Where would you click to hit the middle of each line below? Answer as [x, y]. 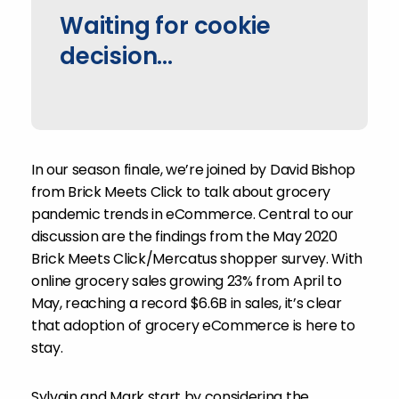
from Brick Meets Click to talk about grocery [181, 192]
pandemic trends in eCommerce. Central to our [192, 214]
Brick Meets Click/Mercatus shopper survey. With [197, 259]
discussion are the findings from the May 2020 [184, 236]
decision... [116, 56]
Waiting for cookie [165, 26]
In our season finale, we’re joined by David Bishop [193, 170]
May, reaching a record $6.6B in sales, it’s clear [187, 303]
